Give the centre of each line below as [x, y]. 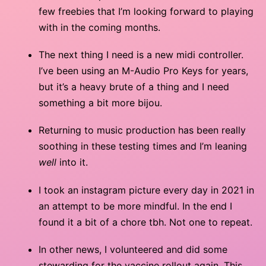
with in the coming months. [99, 27]
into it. [72, 162]
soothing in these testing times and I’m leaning [143, 146]
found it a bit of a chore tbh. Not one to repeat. [145, 222]
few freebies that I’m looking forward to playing [146, 11]
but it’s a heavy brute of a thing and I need [134, 87]
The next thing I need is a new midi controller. [141, 55]
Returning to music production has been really [142, 130]
